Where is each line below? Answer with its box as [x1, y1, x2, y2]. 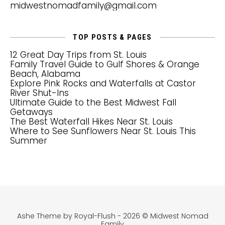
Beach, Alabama [10, 67, 80, 80]
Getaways [10, 105, 53, 118]
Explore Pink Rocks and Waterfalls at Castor [10, 77, 196, 89]
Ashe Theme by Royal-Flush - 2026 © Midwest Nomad [17, 210, 208, 221]
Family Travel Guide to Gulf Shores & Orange [10, 58, 199, 70]
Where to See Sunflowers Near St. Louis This [10, 125, 196, 137]
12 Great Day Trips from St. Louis [10, 48, 147, 61]
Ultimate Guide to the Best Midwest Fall [10, 96, 176, 108]
